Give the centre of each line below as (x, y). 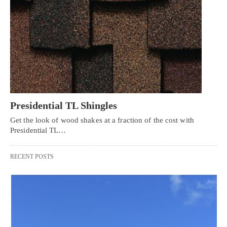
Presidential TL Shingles (64, 106)
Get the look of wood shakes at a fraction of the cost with (102, 120)
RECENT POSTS (32, 157)
